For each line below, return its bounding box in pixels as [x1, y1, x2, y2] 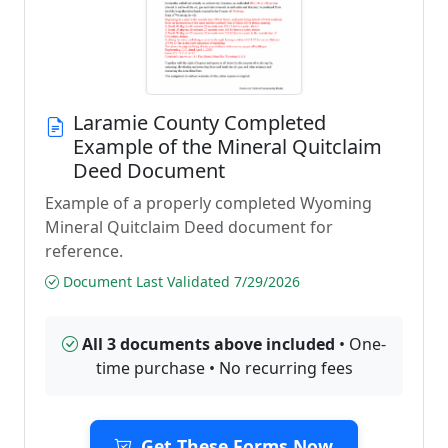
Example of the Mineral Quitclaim [73, 133, 382, 160]
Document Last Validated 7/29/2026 [59, 272, 300, 291]
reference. [45, 240, 123, 262]
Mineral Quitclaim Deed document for [45, 216, 333, 238]
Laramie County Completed [73, 109, 326, 136]
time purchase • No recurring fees [95, 357, 353, 379]
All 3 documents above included [82, 333, 335, 355]
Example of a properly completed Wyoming [45, 192, 372, 214]
